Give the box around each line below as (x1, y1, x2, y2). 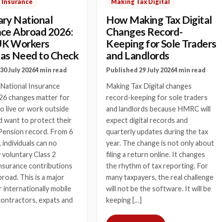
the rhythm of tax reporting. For (106, 162, 209, 170)
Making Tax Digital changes (106, 82, 192, 90)
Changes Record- (106, 25, 183, 38)
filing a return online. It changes (106, 150, 206, 159)
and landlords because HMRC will (106, 105, 211, 113)
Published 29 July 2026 (106, 66, 174, 74)
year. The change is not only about (106, 139, 215, 147)
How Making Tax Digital (106, 13, 212, 26)
